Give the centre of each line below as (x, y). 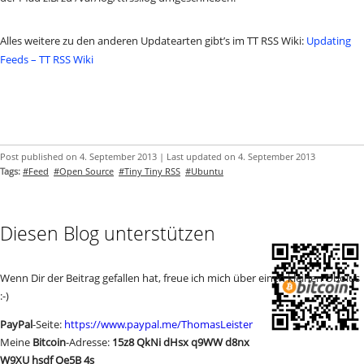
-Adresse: (89, 342)
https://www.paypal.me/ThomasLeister (158, 324)
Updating (329, 40)
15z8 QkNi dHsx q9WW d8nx (181, 342)
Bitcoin (49, 342)
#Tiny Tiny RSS (149, 171)
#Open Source (84, 171)
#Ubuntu (204, 171)
